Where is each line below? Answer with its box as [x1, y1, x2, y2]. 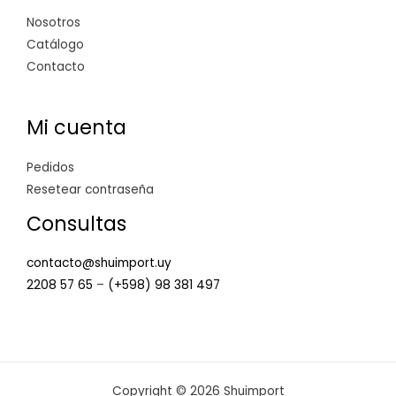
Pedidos [27, 158, 74, 176]
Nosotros [27, 13, 80, 31]
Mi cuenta [27, 113, 126, 141]
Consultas [27, 209, 126, 238]
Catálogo [27, 35, 84, 53]
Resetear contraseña [27, 180, 154, 198]
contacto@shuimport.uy [27, 255, 171, 272]
